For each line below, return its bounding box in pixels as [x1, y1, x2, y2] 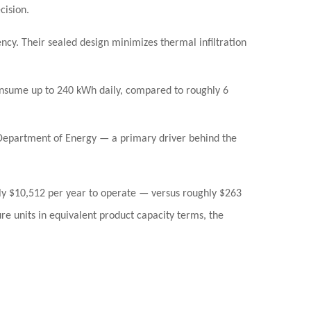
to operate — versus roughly [86, 188, 219, 199]
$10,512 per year [9, 188, 86, 199]
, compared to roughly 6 [120, 85, 228, 96]
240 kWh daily [57, 85, 120, 96]
